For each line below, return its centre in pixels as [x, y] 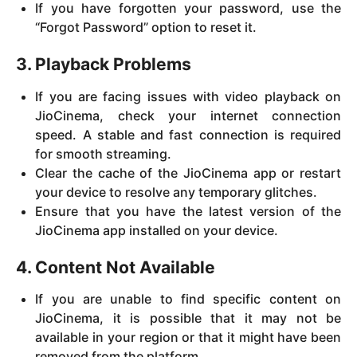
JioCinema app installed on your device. [157, 230]
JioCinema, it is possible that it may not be [188, 318]
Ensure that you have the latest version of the [188, 211]
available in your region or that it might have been [188, 337]
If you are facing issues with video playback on [188, 96]
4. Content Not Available [116, 268]
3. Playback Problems [104, 65]
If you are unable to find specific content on [188, 299]
